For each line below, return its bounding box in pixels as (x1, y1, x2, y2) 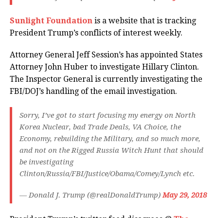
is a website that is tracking (94, 16, 196, 26)
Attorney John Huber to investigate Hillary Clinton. (10, 62, 199, 72)
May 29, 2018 (163, 191, 207, 200)
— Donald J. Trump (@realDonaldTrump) (19, 191, 163, 200)
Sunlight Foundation (10, 16, 94, 26)
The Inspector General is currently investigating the (10, 74, 202, 84)
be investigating (19, 158, 73, 167)
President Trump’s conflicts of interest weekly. (10, 28, 182, 38)
